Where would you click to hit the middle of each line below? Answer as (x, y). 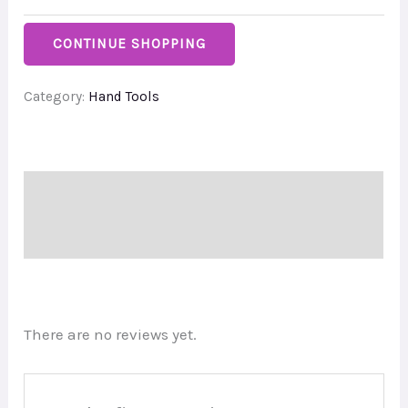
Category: (56, 96)
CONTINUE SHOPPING (130, 43)
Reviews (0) (64, 236)
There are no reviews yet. (111, 335)
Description (65, 193)
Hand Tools (124, 96)
